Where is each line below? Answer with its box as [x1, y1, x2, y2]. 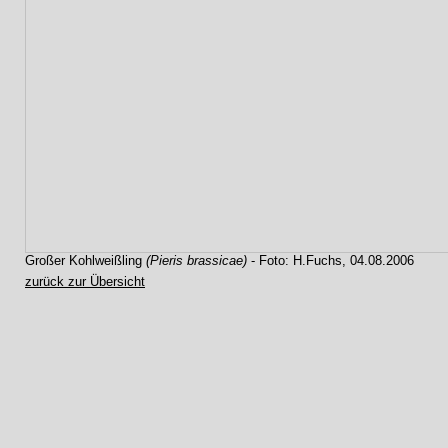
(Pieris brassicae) [146, 253, 247, 268]
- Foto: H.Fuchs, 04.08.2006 [247, 253, 414, 268]
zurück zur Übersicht [25, 274, 145, 289]
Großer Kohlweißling [25, 253, 146, 268]
